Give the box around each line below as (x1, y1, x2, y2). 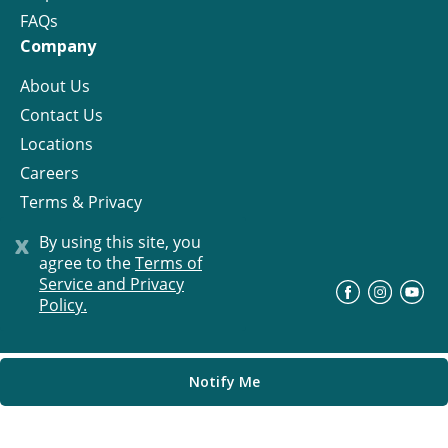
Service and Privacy (39, 273, 184, 295)
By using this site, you (39, 231, 201, 253)
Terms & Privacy (20, 191, 142, 214)
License (20, 220, 76, 243)
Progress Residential (94, 286, 211, 304)
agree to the (39, 252, 135, 274)
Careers (20, 162, 79, 185)
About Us (20, 75, 90, 98)
